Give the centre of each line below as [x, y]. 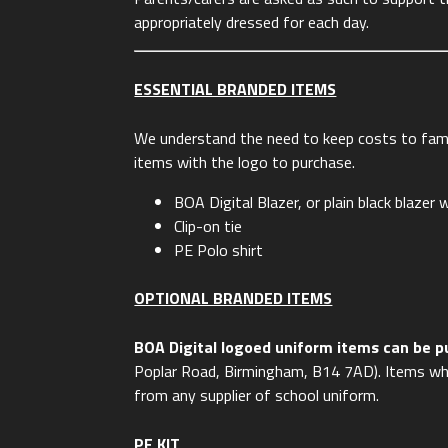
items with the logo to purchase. [245, 161]
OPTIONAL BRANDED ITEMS [233, 298]
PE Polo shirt [219, 249]
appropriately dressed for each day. [252, 22]
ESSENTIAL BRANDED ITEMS [235, 88]
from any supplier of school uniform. [257, 395]
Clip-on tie [208, 225]
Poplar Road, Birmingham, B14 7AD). [258, 371]
